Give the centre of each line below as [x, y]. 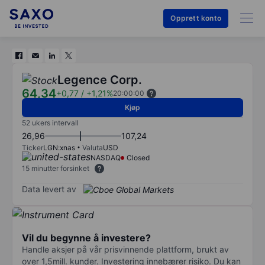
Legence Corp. [100, 80]
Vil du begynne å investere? [86, 237]
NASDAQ [106, 158]
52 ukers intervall [50, 123]
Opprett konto [196, 18]
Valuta [93, 148]
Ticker [33, 148]
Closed [138, 158]
